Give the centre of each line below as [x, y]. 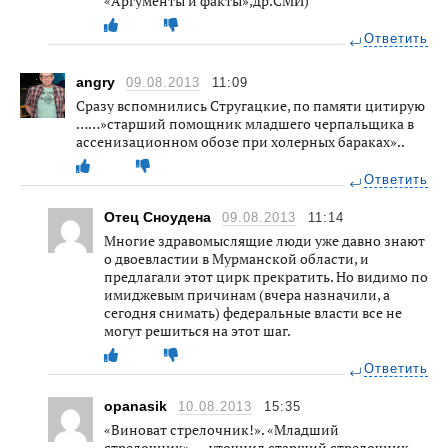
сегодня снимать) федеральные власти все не [253, 312]
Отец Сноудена [159, 216]
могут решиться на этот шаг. [197, 330]
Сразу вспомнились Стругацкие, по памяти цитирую [250, 105]
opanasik [137, 405]
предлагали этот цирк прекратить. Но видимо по [266, 276]
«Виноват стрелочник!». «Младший [221, 429]
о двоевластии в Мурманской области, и [236, 258]
